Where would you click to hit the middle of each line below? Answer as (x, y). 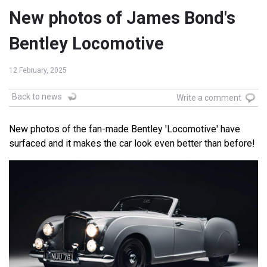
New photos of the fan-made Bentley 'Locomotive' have (125, 129)
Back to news (37, 97)
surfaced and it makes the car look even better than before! (132, 144)
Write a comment (209, 98)
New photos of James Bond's (122, 18)
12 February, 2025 (38, 71)
